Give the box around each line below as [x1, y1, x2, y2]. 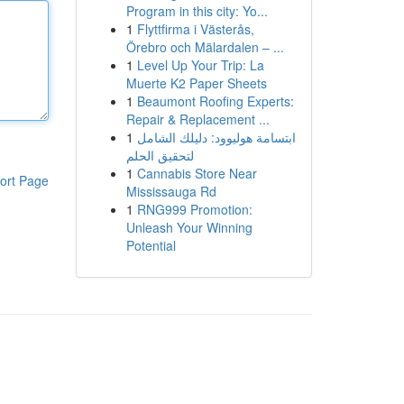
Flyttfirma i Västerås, [136, 20, 254, 38]
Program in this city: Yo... [125, 2, 268, 20]
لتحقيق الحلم [125, 146, 194, 164]
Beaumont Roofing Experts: [136, 92, 294, 110]
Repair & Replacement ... [125, 110, 270, 128]
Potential [125, 236, 176, 254]
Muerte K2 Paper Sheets [125, 74, 267, 92]
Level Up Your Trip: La [136, 56, 264, 74]
